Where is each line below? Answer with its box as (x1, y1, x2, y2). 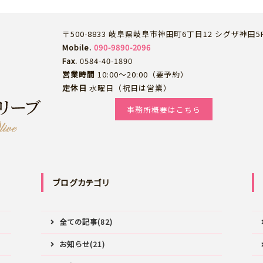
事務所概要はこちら (127, 103, 201, 115)
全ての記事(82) (59, 216, 113, 227)
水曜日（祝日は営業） (87, 82, 171, 93)
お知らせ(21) (59, 238, 106, 249)
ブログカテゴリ (53, 176, 110, 188)
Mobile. (62, 41, 92, 53)
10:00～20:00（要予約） (95, 68, 189, 80)
